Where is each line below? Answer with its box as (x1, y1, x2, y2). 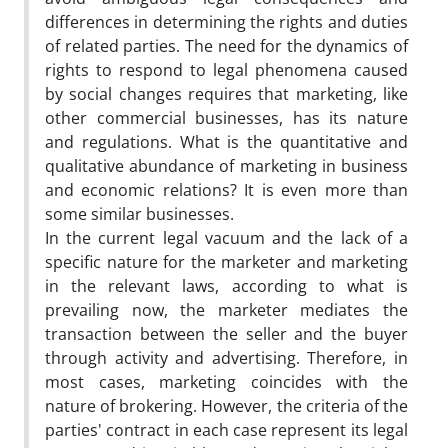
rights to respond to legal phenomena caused (45, 58, 408, 81)
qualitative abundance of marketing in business (45, 154, 408, 177)
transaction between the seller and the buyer (45, 322, 408, 345)
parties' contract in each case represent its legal (45, 418, 408, 441)
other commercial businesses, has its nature (45, 106, 408, 129)
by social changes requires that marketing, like (45, 82, 408, 105)
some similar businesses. (45, 202, 234, 225)
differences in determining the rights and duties (45, 10, 408, 33)
